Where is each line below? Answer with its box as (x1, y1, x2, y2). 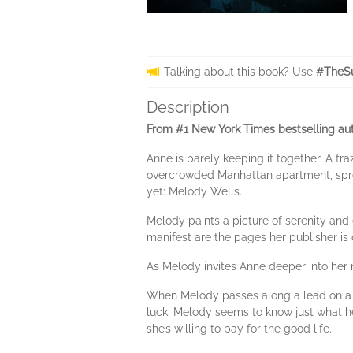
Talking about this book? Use (164, 65, 316, 78)
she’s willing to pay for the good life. (147, 322, 332, 335)
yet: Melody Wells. (147, 185, 242, 198)
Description (147, 98, 229, 117)
